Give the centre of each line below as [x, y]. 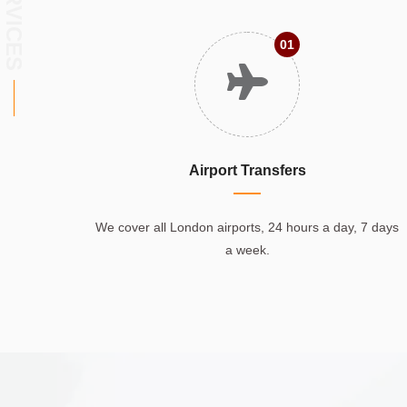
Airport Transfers [247, 170]
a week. [247, 249]
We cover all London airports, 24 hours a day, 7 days [247, 227]
